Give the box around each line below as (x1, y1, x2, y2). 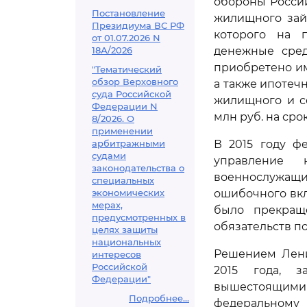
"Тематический (92, 64, 162, 75)
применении (92, 125, 153, 136)
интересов (92, 249, 141, 260)
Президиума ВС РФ (92, 20, 184, 31)
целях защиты (92, 224, 158, 235)
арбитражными (92, 138, 165, 149)
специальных (92, 175, 154, 186)
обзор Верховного (92, 76, 178, 87)
